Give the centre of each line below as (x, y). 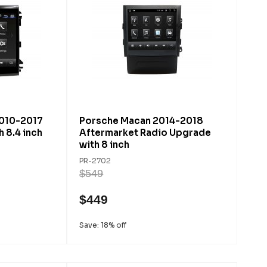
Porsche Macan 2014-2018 (142, 121)
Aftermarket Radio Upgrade (145, 133)
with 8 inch (105, 145)
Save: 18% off (103, 225)
